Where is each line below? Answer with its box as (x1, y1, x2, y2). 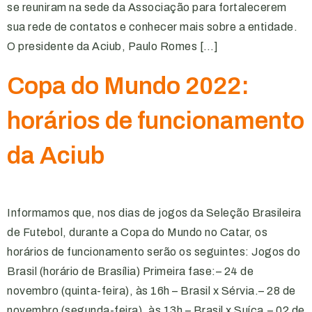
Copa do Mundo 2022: (7, 72, 249, 99)
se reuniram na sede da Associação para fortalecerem (7, 1, 287, 13)
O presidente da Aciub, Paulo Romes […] (7, 40, 218, 52)
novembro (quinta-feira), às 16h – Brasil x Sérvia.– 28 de (7, 285, 296, 297)
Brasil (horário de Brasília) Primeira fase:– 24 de (7, 265, 253, 277)
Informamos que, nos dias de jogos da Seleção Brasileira (7, 207, 302, 219)
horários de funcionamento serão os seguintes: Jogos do (7, 246, 300, 258)
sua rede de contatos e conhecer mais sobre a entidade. (7, 21, 297, 33)
